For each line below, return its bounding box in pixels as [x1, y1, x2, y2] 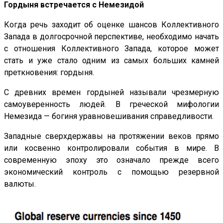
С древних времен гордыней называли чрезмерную [4, 88, 219, 98]
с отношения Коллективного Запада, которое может [4, 44, 219, 54]
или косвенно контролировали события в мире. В [4, 143, 219, 153]
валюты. [4, 179, 36, 189]
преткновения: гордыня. [4, 68, 94, 78]
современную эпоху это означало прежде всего [4, 155, 219, 165]
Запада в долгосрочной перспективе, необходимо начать [4, 32, 219, 42]
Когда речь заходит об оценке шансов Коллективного [4, 20, 219, 30]
